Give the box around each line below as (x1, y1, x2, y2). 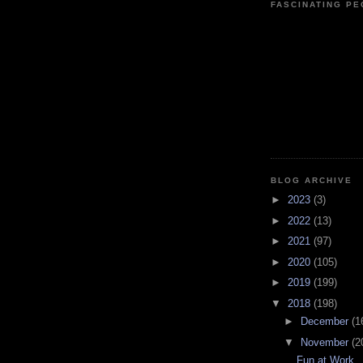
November (300, 335, 352, 348)
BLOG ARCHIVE (271, 175, 353, 185)
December (300, 315, 352, 328)
